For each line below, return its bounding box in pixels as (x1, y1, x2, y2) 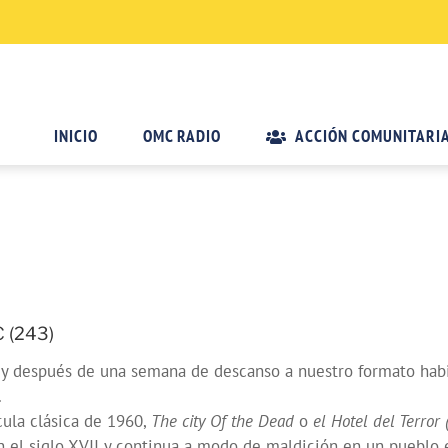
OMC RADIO (143, 125, 222, 147)
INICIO (54, 125, 99, 147)
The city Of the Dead (151, 410, 294, 433)
